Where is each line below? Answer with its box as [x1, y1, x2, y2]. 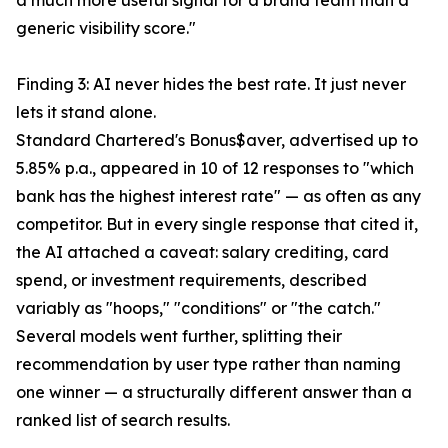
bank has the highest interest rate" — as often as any [16, 186, 421, 207]
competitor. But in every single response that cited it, [16, 214, 418, 235]
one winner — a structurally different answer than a [16, 382, 412, 403]
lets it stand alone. [16, 102, 156, 123]
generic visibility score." [16, 18, 196, 39]
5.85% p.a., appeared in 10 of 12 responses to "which [16, 158, 414, 179]
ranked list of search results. [16, 410, 230, 431]
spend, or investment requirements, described [16, 270, 367, 291]
